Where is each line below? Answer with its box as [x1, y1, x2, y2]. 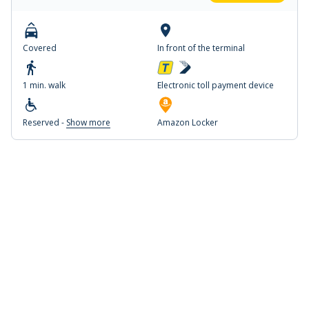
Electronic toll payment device [157, 79, 274, 91]
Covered [23, 42, 57, 54]
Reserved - [23, 117, 66, 128]
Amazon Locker [157, 117, 218, 128]
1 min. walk [23, 79, 66, 91]
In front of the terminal [157, 42, 245, 54]
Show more [66, 117, 110, 128]
